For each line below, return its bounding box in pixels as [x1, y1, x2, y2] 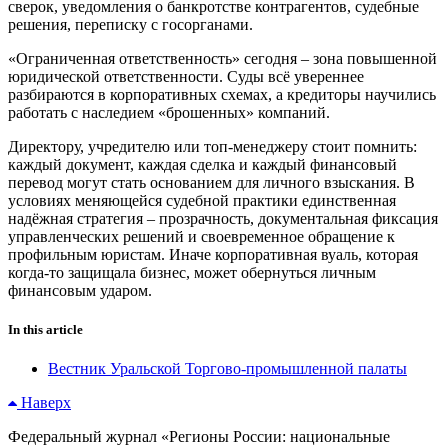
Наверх [21, 393, 71, 411]
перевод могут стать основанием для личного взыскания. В [8, 173, 415, 191]
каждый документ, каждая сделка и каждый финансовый [8, 155, 397, 173]
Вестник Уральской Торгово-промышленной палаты [48, 359, 407, 377]
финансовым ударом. [8, 281, 152, 299]
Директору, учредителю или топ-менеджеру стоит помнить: [8, 137, 417, 155]
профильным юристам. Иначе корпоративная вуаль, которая [8, 245, 418, 263]
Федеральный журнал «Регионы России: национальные [8, 427, 390, 445]
